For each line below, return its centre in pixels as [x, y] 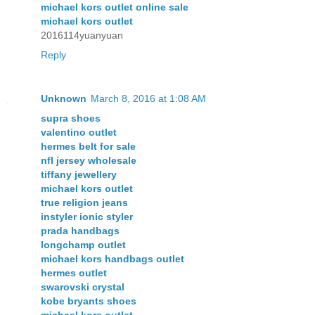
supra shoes [71, 118]
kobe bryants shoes [89, 301]
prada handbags [80, 230]
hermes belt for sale [88, 146]
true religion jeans [84, 202]
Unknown [64, 98]
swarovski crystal [83, 287]
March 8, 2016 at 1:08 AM [148, 98]
